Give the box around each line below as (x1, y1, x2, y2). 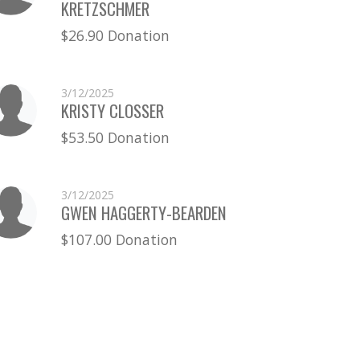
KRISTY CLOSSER (60, 97, 164, 123)
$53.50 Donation (60, 127, 170, 147)
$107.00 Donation (60, 229, 178, 249)
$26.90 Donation (60, 25, 170, 45)
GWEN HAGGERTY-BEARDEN (60, 199, 227, 225)
